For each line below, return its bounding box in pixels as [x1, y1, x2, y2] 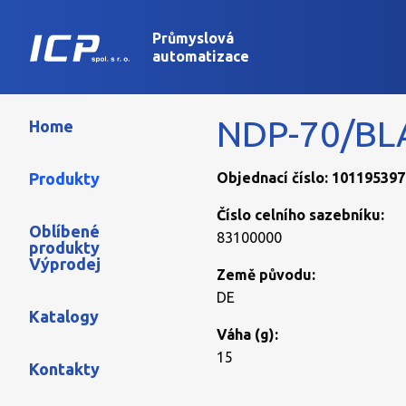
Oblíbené [29, 222, 100, 240]
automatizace [152, 48, 249, 64]
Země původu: [217, 266, 315, 283]
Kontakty [29, 360, 100, 378]
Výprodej [29, 255, 101, 273]
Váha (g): [217, 326, 278, 343]
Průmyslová [152, 30, 234, 46]
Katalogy [29, 307, 99, 325]
